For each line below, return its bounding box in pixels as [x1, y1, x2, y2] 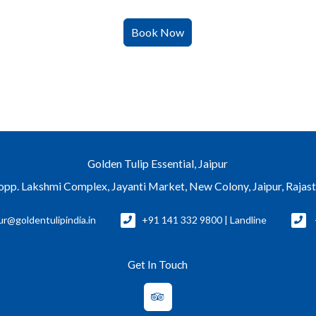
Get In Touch [128, 257, 188, 272]
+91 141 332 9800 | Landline [142, 214, 267, 226]
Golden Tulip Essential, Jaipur [87, 157, 229, 170]
